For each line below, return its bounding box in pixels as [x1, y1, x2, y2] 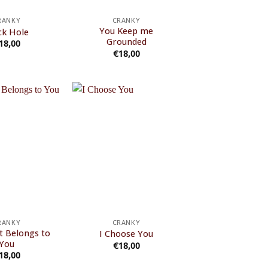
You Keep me [99, 25, 153, 37]
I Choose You [99, 228, 153, 240]
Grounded [106, 36, 147, 48]
